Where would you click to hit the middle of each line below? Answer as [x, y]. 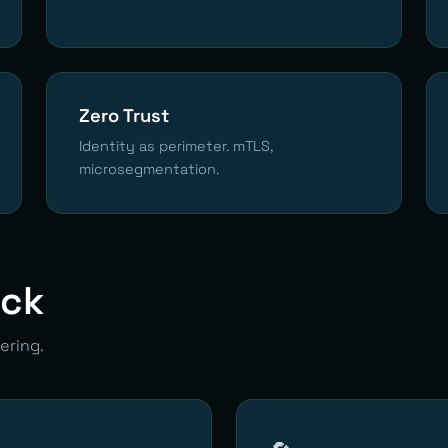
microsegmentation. [149, 168]
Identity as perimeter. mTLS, [176, 145]
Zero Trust [124, 115]
